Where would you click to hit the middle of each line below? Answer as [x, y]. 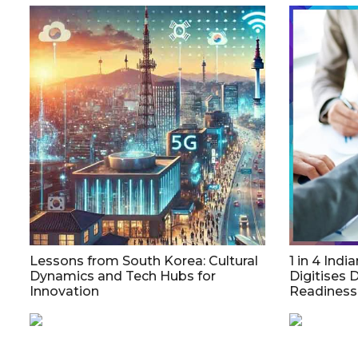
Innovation [64, 291]
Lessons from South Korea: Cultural [144, 261]
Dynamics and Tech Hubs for [123, 276]
